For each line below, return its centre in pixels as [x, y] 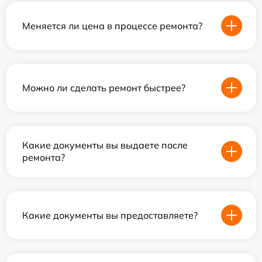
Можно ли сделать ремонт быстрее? [104, 87]
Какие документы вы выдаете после [105, 145]
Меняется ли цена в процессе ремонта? [112, 25]
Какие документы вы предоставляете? [110, 215]
